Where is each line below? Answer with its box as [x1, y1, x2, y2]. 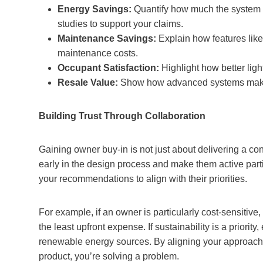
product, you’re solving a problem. [39, 251, 179, 261]
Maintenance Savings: [58, 33, 156, 43]
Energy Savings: [58, 4, 131, 14]
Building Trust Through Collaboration [39, 110, 205, 121]
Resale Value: [58, 77, 118, 87]
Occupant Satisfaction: [58, 62, 159, 73]
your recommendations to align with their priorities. [39, 173, 247, 184]
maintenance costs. [58, 48, 138, 58]
